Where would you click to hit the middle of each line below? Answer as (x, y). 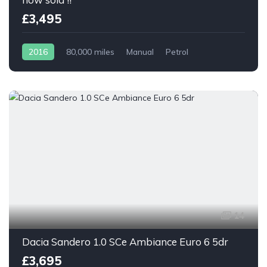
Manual (140, 52)
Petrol (177, 52)
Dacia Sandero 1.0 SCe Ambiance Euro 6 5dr (125, 241)
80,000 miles (90, 52)
